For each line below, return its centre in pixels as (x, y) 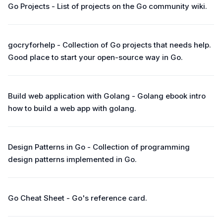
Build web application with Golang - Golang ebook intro (107, 96)
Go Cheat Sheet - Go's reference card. (78, 198)
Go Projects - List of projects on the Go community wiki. (108, 6)
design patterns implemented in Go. (72, 159)
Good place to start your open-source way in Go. (95, 57)
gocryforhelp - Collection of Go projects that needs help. (110, 45)
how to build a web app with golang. (72, 108)
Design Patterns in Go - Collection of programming (99, 147)
